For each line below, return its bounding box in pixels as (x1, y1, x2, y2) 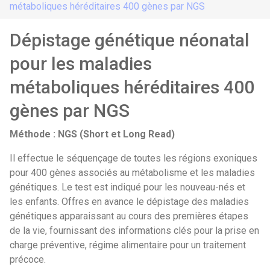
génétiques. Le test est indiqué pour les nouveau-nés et (10, 181, 245, 193)
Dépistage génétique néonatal (10, 30, 250, 51)
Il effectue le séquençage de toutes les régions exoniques (10, 152, 257, 165)
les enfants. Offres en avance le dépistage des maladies (10, 196, 249, 208)
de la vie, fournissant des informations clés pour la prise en (10, 225, 259, 237)
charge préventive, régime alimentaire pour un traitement (10, 239, 246, 251)
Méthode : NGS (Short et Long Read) (10, 128, 175, 140)
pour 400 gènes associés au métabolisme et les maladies (10, 167, 255, 179)
